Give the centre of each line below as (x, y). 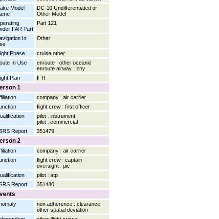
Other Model (51, 14)
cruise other (51, 54)
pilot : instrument (56, 116)
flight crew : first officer (63, 107)
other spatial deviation (62, 210)
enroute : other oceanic (64, 63)
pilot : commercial (57, 122)
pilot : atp (47, 175)
